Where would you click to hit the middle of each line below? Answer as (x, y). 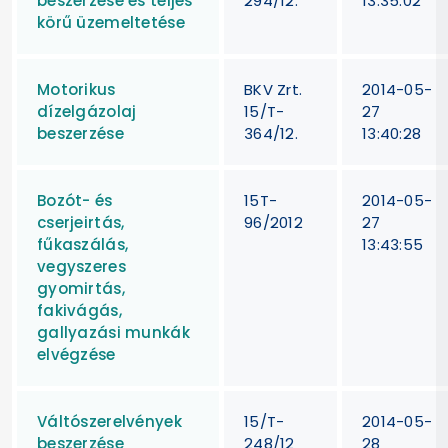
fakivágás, (79, 310)
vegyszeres (81, 266)
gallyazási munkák (113, 332)
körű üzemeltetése (111, 22)
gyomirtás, (81, 288)
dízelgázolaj (87, 111)
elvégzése (76, 354)
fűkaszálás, (83, 244)
